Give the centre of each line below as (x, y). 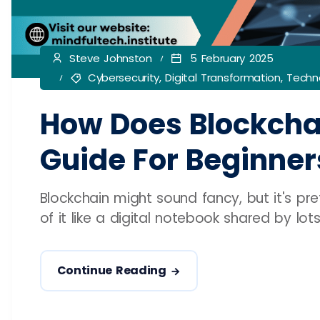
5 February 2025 (230, 59)
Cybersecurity (124, 78)
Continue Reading (111, 271)
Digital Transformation (223, 78)
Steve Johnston (109, 59)
